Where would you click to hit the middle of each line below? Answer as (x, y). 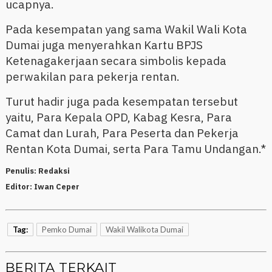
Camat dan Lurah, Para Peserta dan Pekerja (122, 133)
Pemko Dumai (66, 230)
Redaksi (54, 171)
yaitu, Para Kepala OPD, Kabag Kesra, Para (118, 117)
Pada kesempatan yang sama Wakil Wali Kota (126, 29)
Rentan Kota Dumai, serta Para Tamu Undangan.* (135, 149)
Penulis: (22, 171)
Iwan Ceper (56, 187)
